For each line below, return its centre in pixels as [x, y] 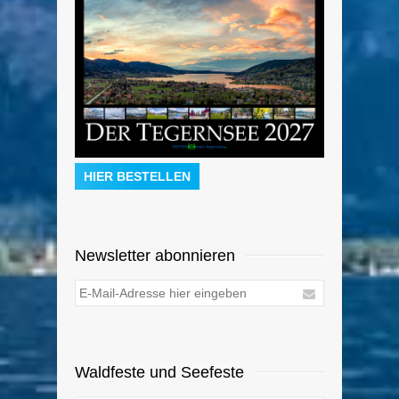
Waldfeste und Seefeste [159, 373]
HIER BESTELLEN [137, 177]
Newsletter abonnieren [155, 256]
